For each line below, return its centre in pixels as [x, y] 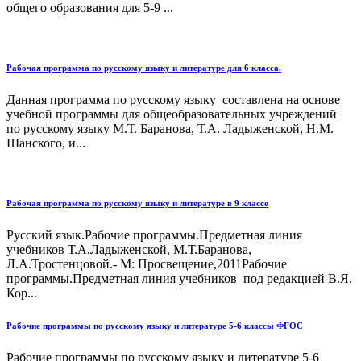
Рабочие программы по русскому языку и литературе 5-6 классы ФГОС [155, 326]
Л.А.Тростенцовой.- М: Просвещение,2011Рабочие [147, 264]
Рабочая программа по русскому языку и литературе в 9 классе [137, 203]
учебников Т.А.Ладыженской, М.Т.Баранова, [129, 250]
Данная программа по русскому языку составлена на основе [173, 100]
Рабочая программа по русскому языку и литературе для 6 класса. [144, 68]
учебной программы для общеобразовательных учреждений [173, 114]
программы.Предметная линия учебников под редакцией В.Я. [179, 279]
